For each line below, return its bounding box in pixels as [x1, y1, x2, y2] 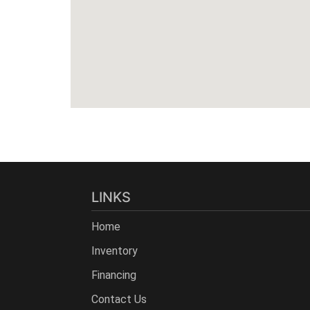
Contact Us [91, 292, 147, 306]
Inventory [91, 244, 138, 257]
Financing [91, 268, 136, 282]
